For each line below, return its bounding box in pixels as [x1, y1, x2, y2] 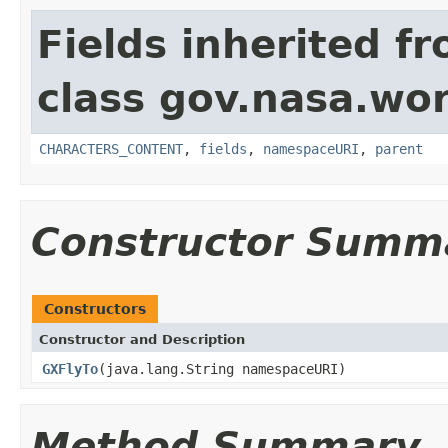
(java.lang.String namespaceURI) [98, 360, 346, 377]
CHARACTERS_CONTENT [39, 140, 183, 157]
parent [375, 140, 423, 157]
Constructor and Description [39, 331, 245, 347]
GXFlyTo [42, 360, 98, 377]
